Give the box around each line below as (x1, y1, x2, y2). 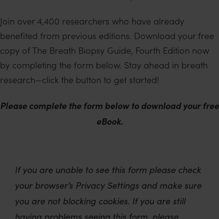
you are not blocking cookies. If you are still (15, 195, 185, 207)
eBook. (96, 115, 123, 128)
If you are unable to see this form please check (15, 163, 201, 176)
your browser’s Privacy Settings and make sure (15, 179, 201, 192)
